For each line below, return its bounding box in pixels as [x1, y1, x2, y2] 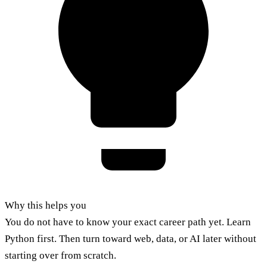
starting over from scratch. [5, 250, 116, 262]
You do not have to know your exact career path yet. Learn [5, 216, 251, 228]
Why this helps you [5, 200, 86, 212]
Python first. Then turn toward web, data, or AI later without [5, 233, 256, 245]
